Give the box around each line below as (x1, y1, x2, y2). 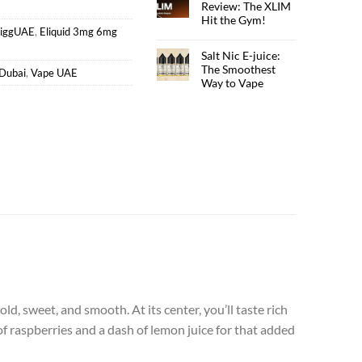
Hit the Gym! (201, 12, 267, 27)
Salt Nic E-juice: (201, 48, 281, 62)
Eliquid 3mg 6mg (40, 25, 117, 39)
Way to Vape (201, 75, 264, 90)
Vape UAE (31, 66, 78, 80)
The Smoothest (201, 61, 276, 76)
